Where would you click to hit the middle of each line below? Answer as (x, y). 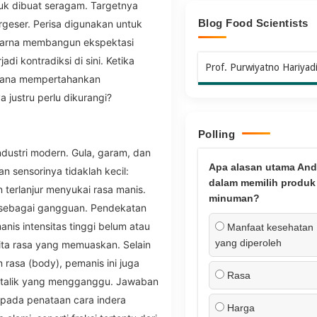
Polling (216, 134)
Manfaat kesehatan (269, 227)
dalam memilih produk (262, 182)
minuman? (234, 198)
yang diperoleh (248, 242)
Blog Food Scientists (253, 23)
